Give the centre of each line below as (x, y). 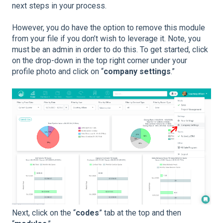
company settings (137, 71)
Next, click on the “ (44, 213)
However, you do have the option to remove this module (109, 27)
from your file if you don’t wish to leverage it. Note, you (106, 38)
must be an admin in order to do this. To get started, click (110, 49)
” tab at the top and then (140, 213)
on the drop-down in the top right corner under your (100, 60)
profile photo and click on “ (58, 71)
